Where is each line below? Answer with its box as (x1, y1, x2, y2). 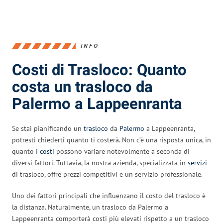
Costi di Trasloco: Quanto (12, 59, 187, 82)
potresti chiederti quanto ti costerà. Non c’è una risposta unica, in (12, 135, 211, 144)
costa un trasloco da (12, 76, 153, 99)
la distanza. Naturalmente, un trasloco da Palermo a (12, 202, 168, 212)
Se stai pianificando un (12, 123, 84, 133)
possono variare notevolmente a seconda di (54, 146, 190, 156)
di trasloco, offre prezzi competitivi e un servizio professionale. (12, 169, 203, 179)
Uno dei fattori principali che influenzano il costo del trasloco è (12, 191, 206, 200)
